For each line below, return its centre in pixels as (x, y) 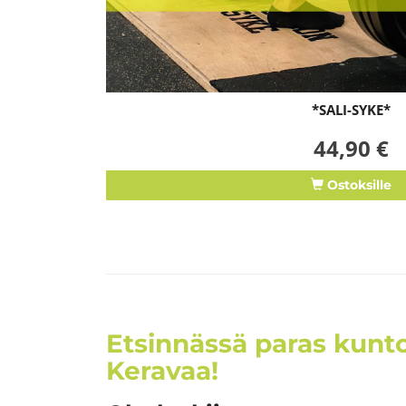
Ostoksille (357, 184)
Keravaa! (162, 370)
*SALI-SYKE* (351, 109)
